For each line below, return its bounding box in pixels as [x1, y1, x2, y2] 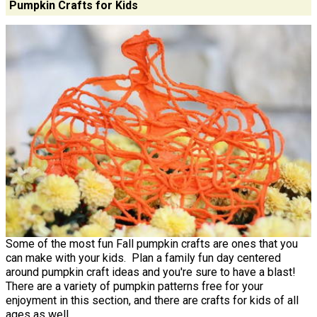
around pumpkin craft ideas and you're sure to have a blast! [6, 265, 299, 279]
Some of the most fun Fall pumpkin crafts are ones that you [6, 237, 298, 251]
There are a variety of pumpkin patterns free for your [6, 279, 263, 294]
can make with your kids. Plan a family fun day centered [6, 251, 281, 265]
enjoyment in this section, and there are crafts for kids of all [6, 294, 299, 308]
